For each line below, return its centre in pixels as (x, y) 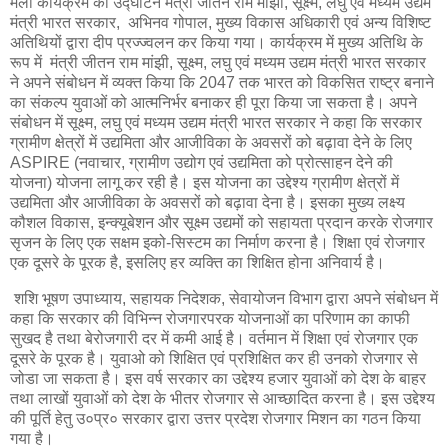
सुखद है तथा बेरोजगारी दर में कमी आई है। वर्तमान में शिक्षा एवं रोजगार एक (214, 338)
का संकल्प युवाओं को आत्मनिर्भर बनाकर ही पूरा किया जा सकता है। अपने (213, 102)
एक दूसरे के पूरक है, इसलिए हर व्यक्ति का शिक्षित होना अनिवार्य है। (197, 262)
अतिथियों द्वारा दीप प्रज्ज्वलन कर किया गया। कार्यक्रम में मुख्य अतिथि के (216, 42)
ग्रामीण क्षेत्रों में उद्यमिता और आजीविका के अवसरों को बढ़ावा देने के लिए (211, 142)
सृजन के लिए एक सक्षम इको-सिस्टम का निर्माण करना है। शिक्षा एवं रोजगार (217, 242)
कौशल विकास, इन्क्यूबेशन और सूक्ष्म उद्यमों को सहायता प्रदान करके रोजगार (221, 222)
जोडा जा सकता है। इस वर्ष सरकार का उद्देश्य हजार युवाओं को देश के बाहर (218, 378)
